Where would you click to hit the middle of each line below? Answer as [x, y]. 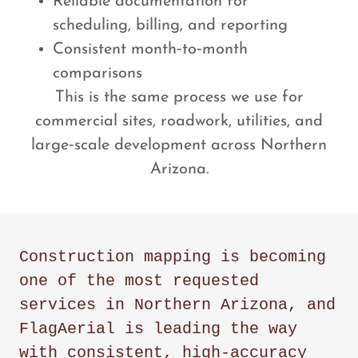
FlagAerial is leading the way [158, 328]
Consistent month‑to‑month [150, 49]
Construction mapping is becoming [173, 257]
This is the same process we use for [179, 97]
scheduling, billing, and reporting [170, 25]
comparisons [97, 73]
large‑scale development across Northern [179, 145]
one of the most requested [139, 280]
